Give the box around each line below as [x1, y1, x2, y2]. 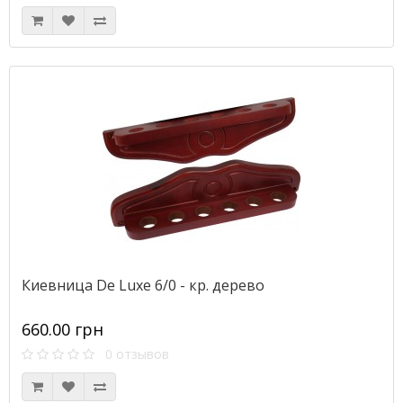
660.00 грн [22, 318, 103, 340]
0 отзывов [94, 345, 169, 363]
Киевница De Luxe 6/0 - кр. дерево [22, 275, 264, 295]
